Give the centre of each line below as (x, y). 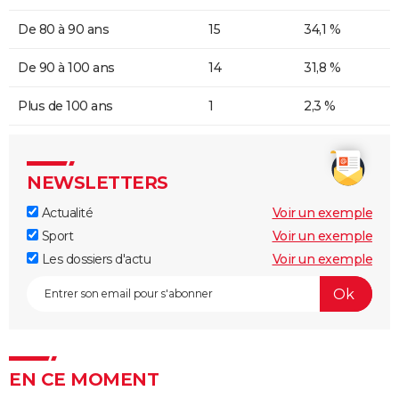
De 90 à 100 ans (66, 68)
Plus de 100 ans (65, 106)
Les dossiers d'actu (94, 260)
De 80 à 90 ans (63, 30)
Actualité (65, 213)
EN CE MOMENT (84, 380)
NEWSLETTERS (98, 183)
